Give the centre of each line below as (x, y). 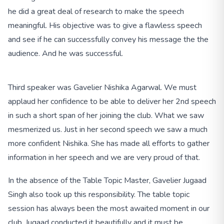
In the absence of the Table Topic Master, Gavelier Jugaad (107, 180)
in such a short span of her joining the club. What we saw (106, 116)
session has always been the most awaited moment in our (109, 208)
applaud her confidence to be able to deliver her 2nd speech (112, 102)
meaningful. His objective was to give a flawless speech (105, 26)
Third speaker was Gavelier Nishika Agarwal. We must (102, 88)
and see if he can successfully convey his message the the (108, 40)
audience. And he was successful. (65, 54)
